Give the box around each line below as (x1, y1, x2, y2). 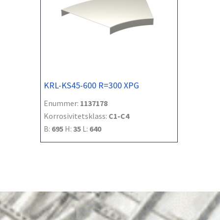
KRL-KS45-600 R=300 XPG (44, 79, 139, 91)
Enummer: (44, 98, 80, 108)
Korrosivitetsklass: (44, 110, 109, 121)
